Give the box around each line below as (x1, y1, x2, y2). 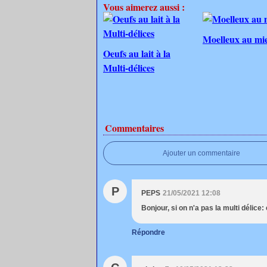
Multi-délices (103, 61, 154, 74)
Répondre (132, 228, 165, 237)
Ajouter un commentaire (163, 149, 240, 157)
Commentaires (105, 121, 164, 135)
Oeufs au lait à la (103, 46, 170, 60)
